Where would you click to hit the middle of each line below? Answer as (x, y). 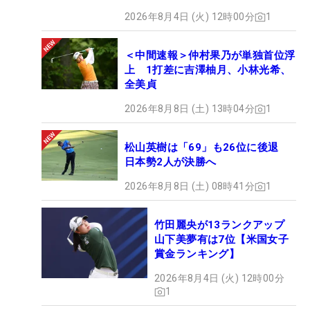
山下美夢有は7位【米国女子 (222, 240)
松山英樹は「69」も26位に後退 (207, 148)
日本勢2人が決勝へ (171, 162)
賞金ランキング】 (197, 254)
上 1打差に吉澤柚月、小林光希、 (208, 70)
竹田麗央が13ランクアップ (225, 225)
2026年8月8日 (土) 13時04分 (190, 109)
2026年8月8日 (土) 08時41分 (190, 186)
